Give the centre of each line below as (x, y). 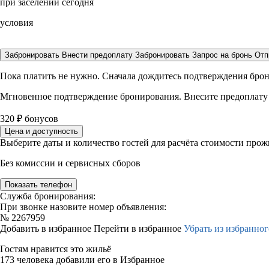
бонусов (40, 119)
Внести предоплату (98, 55)
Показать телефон (38, 185)
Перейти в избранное (139, 228)
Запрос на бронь (222, 55)
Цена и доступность (41, 131)
